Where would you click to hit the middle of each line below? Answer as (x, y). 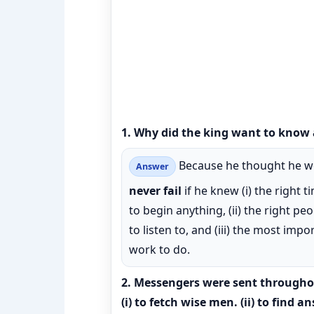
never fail (155, 191)
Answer (152, 166)
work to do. (159, 250)
